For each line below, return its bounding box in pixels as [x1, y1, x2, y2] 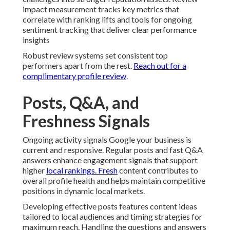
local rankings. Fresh [46, 165, 118, 176]
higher [23, 165, 46, 176]
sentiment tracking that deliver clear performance [23, 25, 197, 35]
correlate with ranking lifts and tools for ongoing [23, 14, 192, 25]
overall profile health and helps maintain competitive [23, 176, 205, 186]
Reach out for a [133, 61, 186, 71]
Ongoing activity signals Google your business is [23, 135, 191, 145]
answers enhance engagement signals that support [23, 155, 198, 165]
